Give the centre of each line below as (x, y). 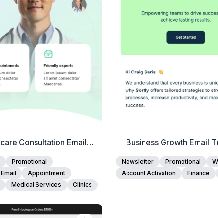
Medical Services (36, 185)
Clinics (82, 185)
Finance (198, 173)
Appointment (46, 173)
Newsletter (137, 161)
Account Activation (148, 173)
